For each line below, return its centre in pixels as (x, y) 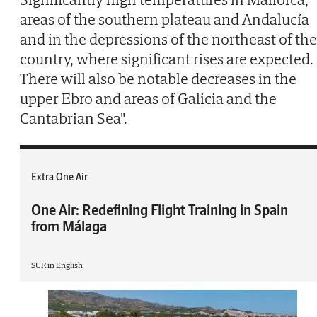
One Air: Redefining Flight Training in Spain (160, 210)
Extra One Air (59, 177)
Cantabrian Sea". (74, 119)
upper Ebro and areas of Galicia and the (148, 99)
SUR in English (57, 265)
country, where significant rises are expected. (167, 59)
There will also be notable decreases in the (158, 79)
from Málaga (69, 226)
